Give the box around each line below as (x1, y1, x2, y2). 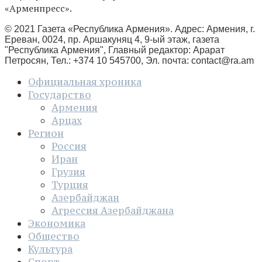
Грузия (51, 166, 85, 179)
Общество (28, 230, 80, 243)
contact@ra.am (191, 56, 254, 66)
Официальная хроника (28, 75, 142, 89)
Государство (28, 88, 91, 102)
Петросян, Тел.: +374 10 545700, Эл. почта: (5, 56, 191, 66)
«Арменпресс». (5, 2, 72, 15)
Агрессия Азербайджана (51, 204, 174, 218)
